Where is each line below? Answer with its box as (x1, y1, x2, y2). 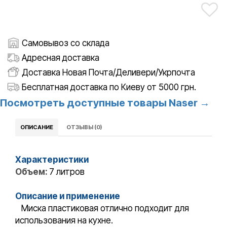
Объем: (15, 167, 49, 177)
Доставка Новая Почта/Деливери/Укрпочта (22, 67, 195, 78)
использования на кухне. (15, 215, 113, 226)
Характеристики (15, 155, 89, 165)
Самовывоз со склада (22, 37, 109, 48)
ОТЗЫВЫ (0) (66, 124, 102, 131)
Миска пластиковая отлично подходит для (15, 203, 189, 214)
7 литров (49, 167, 85, 177)
